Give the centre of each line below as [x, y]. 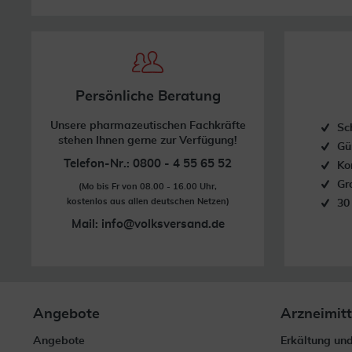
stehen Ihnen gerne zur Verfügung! [148, 141]
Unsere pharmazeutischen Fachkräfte [148, 126]
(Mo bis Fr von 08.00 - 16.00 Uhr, [148, 187]
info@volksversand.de [163, 224]
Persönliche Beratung [148, 97]
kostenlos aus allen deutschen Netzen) [148, 202]
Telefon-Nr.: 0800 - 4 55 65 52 [148, 164]
